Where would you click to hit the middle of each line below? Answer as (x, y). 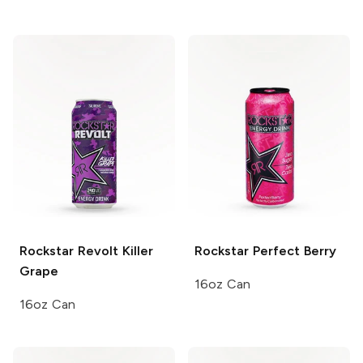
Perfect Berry (293, 250)
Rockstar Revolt (69, 250)
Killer (135, 250)
